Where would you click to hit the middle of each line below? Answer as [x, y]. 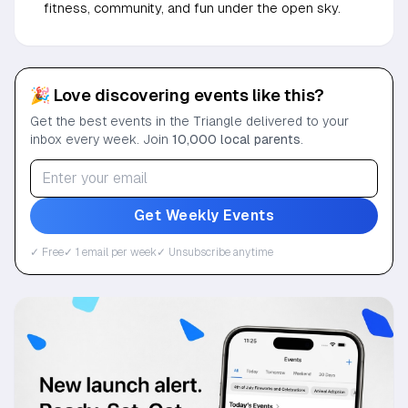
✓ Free [47, 252]
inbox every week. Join [101, 139]
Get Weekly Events [204, 215]
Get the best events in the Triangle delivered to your [189, 121]
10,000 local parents [236, 139]
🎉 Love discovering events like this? [177, 95]
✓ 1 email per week [110, 252]
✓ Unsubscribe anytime [215, 252]
